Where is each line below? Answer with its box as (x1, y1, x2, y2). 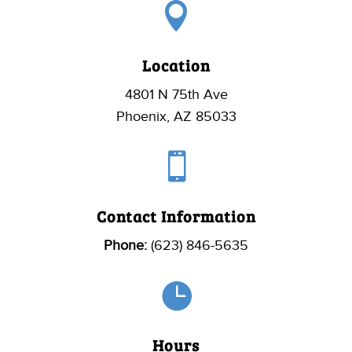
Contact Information (96, 204, 256, 227)
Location (141, 53, 211, 76)
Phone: (104, 236, 147, 253)
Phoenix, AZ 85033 (115, 108, 236, 124)
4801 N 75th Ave (124, 86, 228, 102)
